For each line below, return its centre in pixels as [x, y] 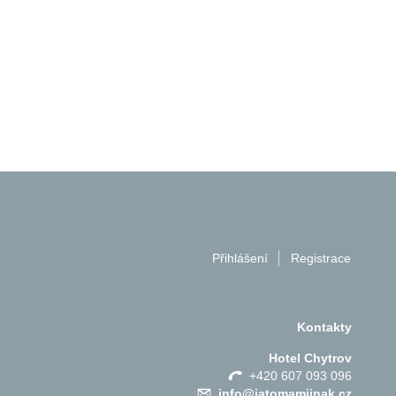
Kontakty [324, 327]
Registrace [321, 258]
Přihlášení [240, 258]
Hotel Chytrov [310, 358]
